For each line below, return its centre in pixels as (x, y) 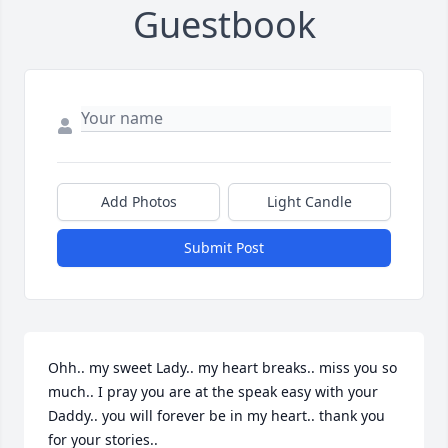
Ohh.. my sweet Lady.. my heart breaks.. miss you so (222, 368)
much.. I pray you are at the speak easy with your (213, 392)
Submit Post (224, 248)
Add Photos (138, 202)
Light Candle (309, 202)
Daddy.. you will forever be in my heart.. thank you (216, 416)
